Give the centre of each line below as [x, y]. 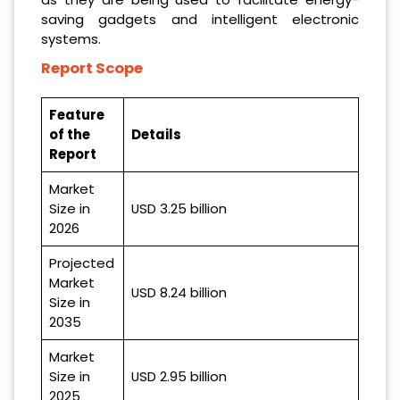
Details [156, 134]
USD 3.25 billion [179, 208]
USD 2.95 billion [179, 376]
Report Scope [92, 68]
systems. [71, 38]
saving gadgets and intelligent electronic [200, 19]
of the [70, 134]
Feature [77, 114]
